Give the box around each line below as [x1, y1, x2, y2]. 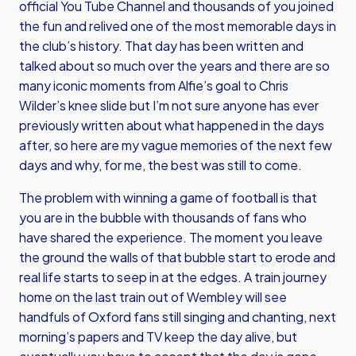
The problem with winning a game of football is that [19, 189, 317, 206]
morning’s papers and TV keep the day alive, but [19, 328, 297, 345]
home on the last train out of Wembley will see [19, 288, 287, 305]
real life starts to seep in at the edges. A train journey [19, 269, 327, 285]
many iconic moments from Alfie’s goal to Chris [19, 77, 288, 94]
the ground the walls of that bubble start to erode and [19, 249, 335, 265]
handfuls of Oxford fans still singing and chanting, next [19, 308, 336, 325]
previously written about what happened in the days [19, 117, 324, 133]
